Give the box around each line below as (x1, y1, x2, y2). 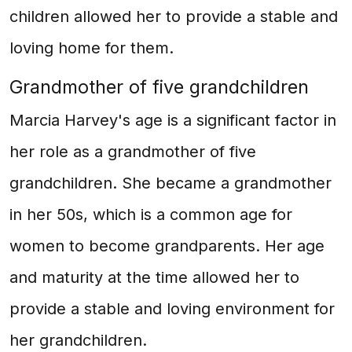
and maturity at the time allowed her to (9, 268, 299, 287)
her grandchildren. (9, 331, 147, 350)
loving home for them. (9, 38, 174, 57)
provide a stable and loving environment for (9, 299, 335, 318)
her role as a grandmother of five (9, 142, 256, 161)
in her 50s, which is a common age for (9, 205, 292, 224)
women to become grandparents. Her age (9, 236, 324, 255)
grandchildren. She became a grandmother (9, 174, 332, 192)
